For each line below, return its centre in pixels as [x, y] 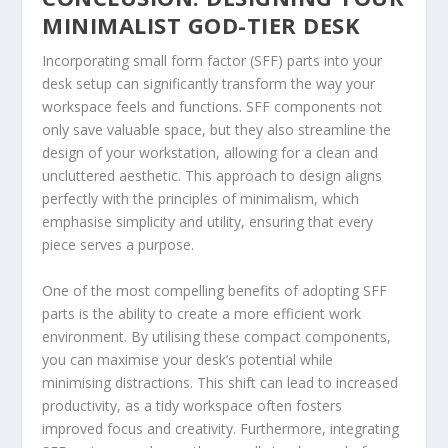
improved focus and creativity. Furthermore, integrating [221, 428]
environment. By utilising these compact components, [217, 336]
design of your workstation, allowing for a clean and [210, 153]
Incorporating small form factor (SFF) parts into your [212, 61]
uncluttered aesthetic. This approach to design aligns [212, 176]
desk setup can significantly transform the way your [209, 84]
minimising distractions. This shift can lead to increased [220, 382]
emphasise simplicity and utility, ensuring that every [208, 222]
